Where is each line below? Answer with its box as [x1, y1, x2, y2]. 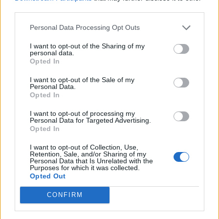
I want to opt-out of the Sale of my [30, 75, 134, 84]
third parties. [15, 4, 53, 12]
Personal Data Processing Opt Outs [30, 23, 140, 31]
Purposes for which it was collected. [30, 163, 140, 172]
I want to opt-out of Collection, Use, [30, 143, 138, 151]
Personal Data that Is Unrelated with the [30, 156, 153, 165]
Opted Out [30, 172, 66, 180]
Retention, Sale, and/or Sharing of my [30, 150, 146, 158]
